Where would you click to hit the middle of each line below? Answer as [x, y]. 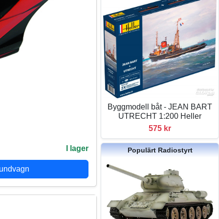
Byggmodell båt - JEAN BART [160, 107]
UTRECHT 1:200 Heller [160, 116]
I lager [77, 148]
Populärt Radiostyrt [160, 150]
